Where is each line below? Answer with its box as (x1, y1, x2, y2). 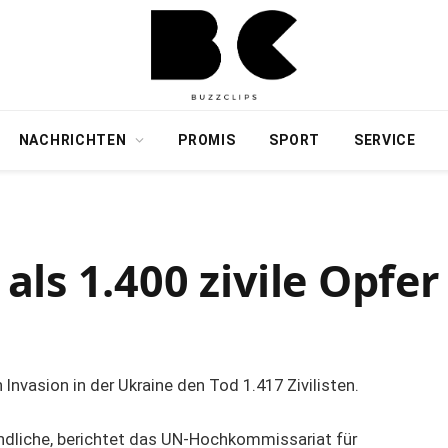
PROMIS (178, 132, 236, 148)
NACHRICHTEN (18, 132, 127, 148)
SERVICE (353, 132, 416, 148)
